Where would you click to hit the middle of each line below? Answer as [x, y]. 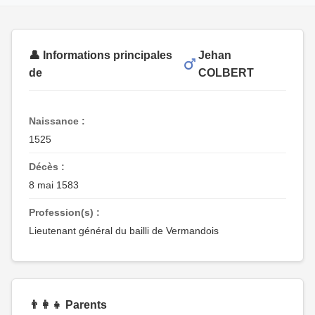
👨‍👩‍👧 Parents [68, 305]
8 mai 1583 [54, 185]
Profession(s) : [64, 212]
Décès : [47, 167]
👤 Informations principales [101, 55]
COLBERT [226, 73]
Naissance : [57, 121]
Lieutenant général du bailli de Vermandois [124, 231]
